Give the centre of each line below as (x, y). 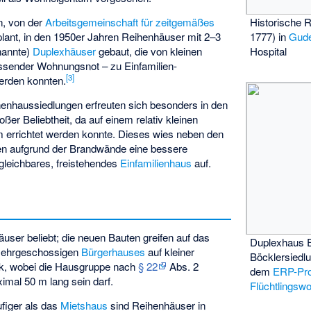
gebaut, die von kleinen (149, 51)
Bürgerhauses (114, 252)
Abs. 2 (183, 267)
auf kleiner (170, 252)
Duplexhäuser (65, 51)
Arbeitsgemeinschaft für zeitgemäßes (130, 22)
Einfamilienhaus (156, 162)
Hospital (269, 51)
